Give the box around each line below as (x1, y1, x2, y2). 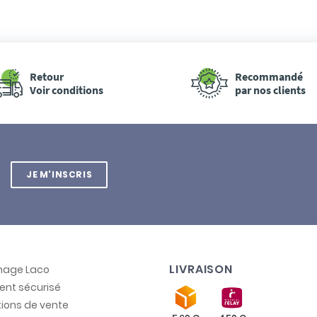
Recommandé (235, 69, 304, 83)
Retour (29, 69, 64, 83)
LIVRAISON (169, 260, 234, 277)
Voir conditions (29, 82, 103, 97)
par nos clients (235, 82, 306, 97)
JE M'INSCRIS (26, 168, 93, 180)
